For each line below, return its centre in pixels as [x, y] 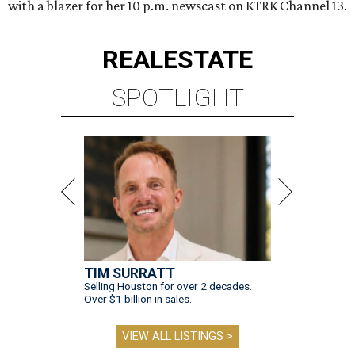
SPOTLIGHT [177, 98]
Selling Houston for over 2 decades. [168, 286]
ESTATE [208, 60]
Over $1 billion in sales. [138, 299]
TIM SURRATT [130, 274]
